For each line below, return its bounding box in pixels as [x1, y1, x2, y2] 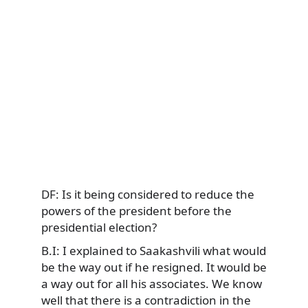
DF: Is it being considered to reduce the [41, 186, 254, 203]
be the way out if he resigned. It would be [41, 258, 267, 275]
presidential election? [41, 219, 157, 236]
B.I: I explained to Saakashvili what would [41, 242, 266, 258]
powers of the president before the [41, 203, 232, 219]
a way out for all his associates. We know [41, 275, 262, 291]
